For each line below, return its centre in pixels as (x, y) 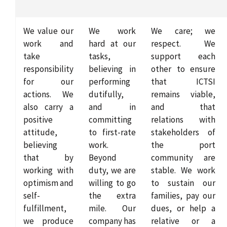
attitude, (40, 132)
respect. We (183, 43)
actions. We (48, 94)
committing (110, 119)
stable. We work (183, 170)
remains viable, (183, 94)
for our (48, 81)
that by (48, 157)
